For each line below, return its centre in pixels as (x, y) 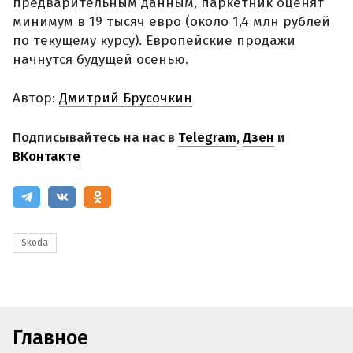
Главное (50, 338)
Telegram (207, 137)
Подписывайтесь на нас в (95, 137)
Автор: (36, 98)
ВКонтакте (46, 156)
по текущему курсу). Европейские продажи (154, 40)
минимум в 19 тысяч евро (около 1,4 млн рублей (171, 21)
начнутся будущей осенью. (100, 59)
